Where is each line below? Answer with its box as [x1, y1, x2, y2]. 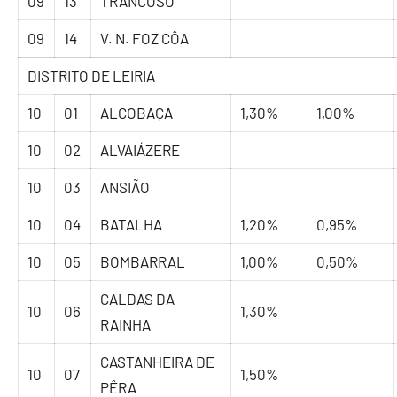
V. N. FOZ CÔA [100, 29, 190, 48]
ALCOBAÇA [100, 104, 174, 122]
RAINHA [100, 315, 152, 334]
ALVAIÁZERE [100, 141, 181, 160]
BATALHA [100, 215, 163, 234]
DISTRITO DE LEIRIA [27, 66, 156, 85]
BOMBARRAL [100, 253, 186, 271]
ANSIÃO [100, 178, 151, 197]
